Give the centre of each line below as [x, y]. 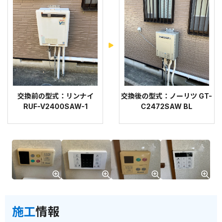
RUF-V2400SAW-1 [55, 106]
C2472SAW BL [167, 106]
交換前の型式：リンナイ [55, 96]
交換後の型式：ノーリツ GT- [167, 96]
